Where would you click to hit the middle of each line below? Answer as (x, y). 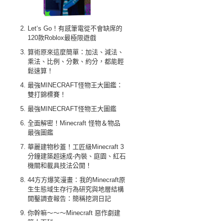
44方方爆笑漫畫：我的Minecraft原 (76, 180)
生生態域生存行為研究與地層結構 (76, 189)
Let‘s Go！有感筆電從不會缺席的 (75, 28)
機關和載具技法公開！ (60, 166)
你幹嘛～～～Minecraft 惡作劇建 (74, 213)
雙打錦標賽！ (47, 94)
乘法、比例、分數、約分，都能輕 (76, 61)
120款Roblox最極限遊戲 (62, 38)
